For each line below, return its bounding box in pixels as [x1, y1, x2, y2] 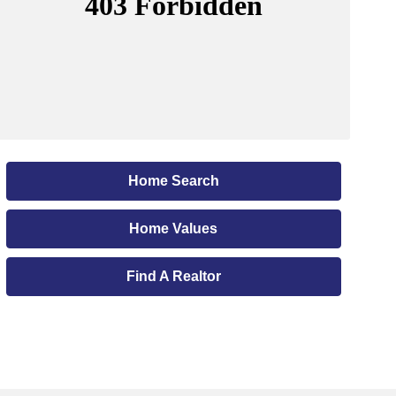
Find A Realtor [126, 269, 221, 284]
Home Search [127, 173, 219, 188]
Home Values [129, 221, 218, 236]
